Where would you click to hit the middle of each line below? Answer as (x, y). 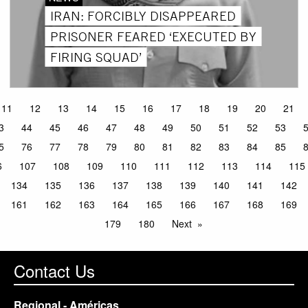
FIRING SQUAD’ (96, 57)
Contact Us (54, 271)
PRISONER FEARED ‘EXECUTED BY (153, 36)
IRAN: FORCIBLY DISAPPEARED (143, 15)
